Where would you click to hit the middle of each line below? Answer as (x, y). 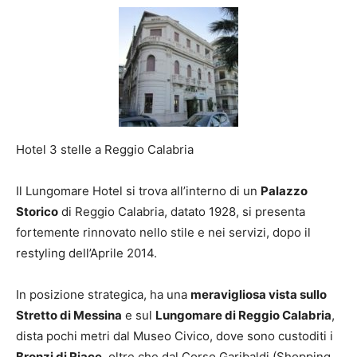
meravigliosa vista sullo (259, 294)
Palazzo (284, 191)
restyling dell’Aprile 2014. (86, 253)
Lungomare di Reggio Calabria (243, 315)
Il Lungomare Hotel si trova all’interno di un (138, 191)
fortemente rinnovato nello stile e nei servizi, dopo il (163, 232)
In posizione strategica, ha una (103, 294)
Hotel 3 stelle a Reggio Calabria (105, 149)
